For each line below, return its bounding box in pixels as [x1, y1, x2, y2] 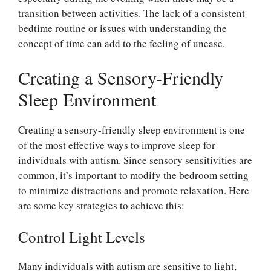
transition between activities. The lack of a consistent [18, 6, 245, 20]
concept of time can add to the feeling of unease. [18, 36, 225, 50]
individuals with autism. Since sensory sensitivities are [18, 152, 252, 167]
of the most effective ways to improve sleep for [18, 137, 215, 152]
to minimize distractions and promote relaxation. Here [18, 183, 249, 197]
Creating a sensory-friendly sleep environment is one [18, 122, 245, 137]
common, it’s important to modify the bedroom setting [18, 168, 249, 182]
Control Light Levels [18, 227, 145, 247]
